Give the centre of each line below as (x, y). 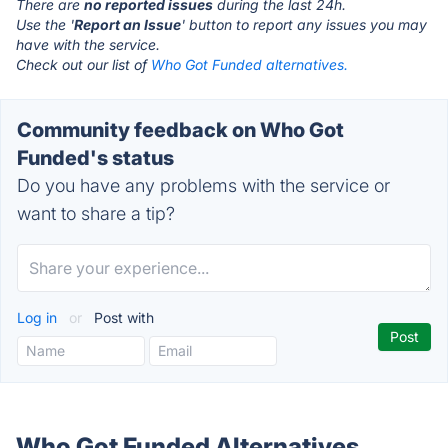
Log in (39, 317)
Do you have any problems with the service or (203, 185)
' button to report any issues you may (304, 24)
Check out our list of (83, 64)
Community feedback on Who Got (180, 130)
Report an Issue (127, 24)
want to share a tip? (96, 213)
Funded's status (95, 158)
